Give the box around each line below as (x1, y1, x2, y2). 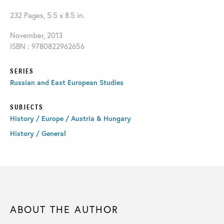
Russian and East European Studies (10, 77, 123, 87)
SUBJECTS (10, 101, 43, 111)
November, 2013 (10, 29, 62, 40)
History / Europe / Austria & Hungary (10, 113, 131, 123)
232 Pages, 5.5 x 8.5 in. (10, 9, 84, 20)
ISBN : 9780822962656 (10, 40, 84, 51)
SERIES (10, 65, 34, 75)
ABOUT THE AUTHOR (10, 202, 118, 216)
